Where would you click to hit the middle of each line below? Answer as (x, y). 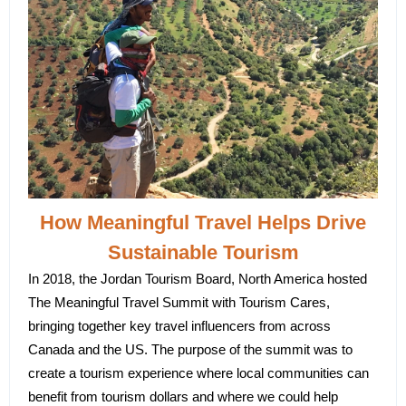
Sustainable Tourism (203, 252)
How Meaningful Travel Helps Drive (203, 222)
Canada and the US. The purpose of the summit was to (190, 349)
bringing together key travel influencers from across (179, 326)
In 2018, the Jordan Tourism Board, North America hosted (198, 279)
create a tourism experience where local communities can (198, 373)
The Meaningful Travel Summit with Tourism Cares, (179, 302)
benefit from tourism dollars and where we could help (183, 396)
